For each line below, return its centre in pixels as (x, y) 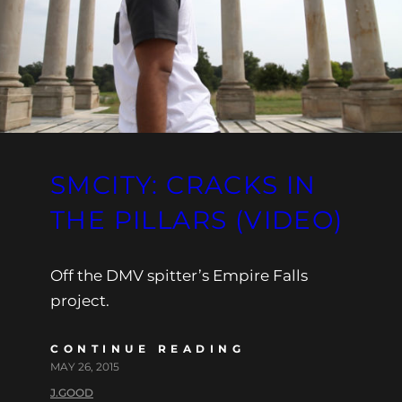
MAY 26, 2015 (85, 366)
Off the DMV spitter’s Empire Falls (179, 275)
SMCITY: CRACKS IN (184, 184)
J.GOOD (72, 392)
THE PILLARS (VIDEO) (197, 219)
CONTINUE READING (148, 348)
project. (80, 300)
